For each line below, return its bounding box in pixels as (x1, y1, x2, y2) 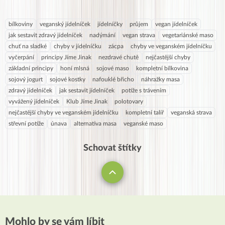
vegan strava (123, 32, 155, 38)
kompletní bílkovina (136, 65, 188, 71)
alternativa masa (74, 121, 117, 127)
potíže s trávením (122, 87, 166, 93)
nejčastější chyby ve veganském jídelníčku (9, 109, 119, 116)
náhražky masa (141, 76, 180, 82)
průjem (130, 21, 148, 27)
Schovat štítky (83, 144, 142, 153)
